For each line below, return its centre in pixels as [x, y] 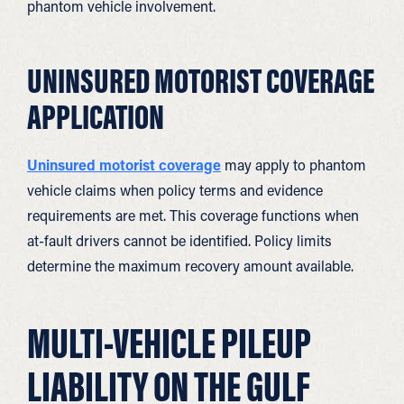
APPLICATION [96, 116]
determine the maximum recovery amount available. [190, 266]
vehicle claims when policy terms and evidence [175, 190]
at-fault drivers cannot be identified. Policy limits [179, 240]
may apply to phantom [294, 165]
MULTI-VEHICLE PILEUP [169, 343]
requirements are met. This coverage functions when [193, 215]
